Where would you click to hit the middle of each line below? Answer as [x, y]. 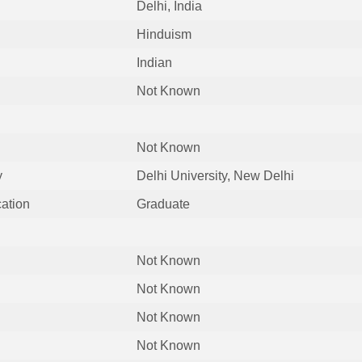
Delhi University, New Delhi [215, 175]
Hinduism [164, 34]
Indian [154, 62]
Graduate [163, 204]
